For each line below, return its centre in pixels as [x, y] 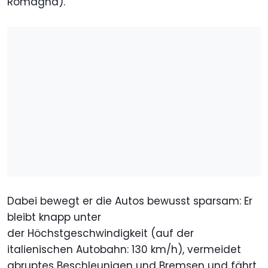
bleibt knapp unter [54, 217]
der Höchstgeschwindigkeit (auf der [100, 234]
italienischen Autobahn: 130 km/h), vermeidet [124, 250]
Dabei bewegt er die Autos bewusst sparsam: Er [130, 201]
